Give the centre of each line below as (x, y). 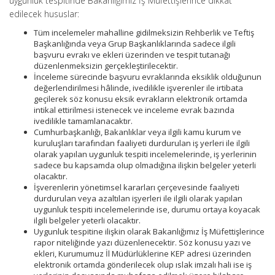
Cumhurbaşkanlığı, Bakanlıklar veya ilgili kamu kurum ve (137, 132)
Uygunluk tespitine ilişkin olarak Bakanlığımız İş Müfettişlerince (149, 231)
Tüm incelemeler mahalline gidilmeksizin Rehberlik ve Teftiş (144, 33)
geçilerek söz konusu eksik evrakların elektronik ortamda (141, 99)
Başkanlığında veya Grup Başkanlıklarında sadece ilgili (135, 44)
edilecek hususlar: (44, 14)
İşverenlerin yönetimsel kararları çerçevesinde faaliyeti (137, 187)
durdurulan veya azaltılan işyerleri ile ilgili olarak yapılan (138, 198)
